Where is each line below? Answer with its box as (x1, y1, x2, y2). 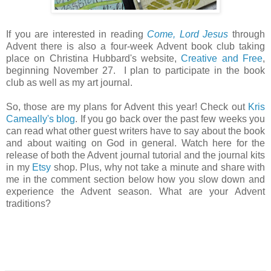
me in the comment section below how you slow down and (6, 174, 265, 185)
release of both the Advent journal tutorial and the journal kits (6, 150, 265, 161)
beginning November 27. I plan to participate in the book (6, 65, 265, 76)
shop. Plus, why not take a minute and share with (53, 162, 265, 173)
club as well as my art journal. (6, 77, 132, 88)
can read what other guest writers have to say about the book (6, 126, 265, 137)
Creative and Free (181, 53, 263, 64)
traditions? (6, 198, 51, 209)
